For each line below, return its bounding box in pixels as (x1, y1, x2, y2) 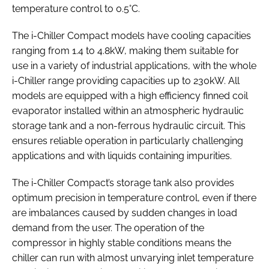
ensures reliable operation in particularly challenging (12, 134, 243, 147)
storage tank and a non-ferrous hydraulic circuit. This (12, 119, 246, 131)
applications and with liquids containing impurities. (12, 150, 232, 162)
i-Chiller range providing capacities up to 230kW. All (12, 74, 240, 86)
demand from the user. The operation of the (12, 222, 204, 234)
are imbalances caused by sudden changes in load (12, 207, 237, 219)
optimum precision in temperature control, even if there (12, 192, 256, 204)
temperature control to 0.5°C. (12, 2, 140, 14)
